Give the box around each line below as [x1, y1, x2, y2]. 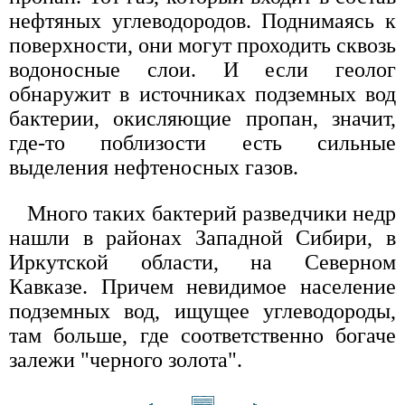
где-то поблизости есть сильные [9, 131, 396, 155]
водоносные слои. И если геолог [9, 58, 396, 82]
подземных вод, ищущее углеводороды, [9, 299, 396, 324]
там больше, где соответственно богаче [9, 324, 396, 348]
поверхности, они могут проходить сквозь [9, 33, 396, 58]
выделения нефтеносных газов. [9, 155, 298, 180]
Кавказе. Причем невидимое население [9, 275, 396, 299]
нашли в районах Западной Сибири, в [9, 226, 396, 250]
